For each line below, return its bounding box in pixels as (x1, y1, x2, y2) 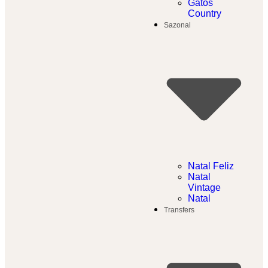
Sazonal (164, 21, 191, 30)
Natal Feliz (188, 161, 234, 172)
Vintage (188, 182, 221, 193)
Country (188, 8, 221, 19)
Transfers (164, 206, 194, 215)
